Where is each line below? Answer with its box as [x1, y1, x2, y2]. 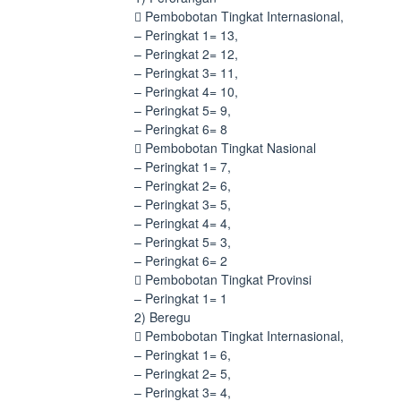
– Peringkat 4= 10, [134, 82, 238, 100]
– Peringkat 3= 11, [134, 64, 238, 81]
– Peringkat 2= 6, [134, 176, 231, 194]
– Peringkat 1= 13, [134, 26, 238, 44]
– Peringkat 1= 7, [134, 158, 231, 175]
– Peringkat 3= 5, [134, 195, 231, 213]
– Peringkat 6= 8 [134, 120, 227, 138]
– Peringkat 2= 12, [134, 45, 238, 63]
